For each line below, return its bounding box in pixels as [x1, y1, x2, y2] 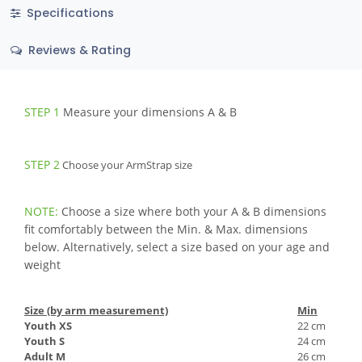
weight [24, 257, 61, 273]
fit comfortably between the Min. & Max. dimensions [24, 221, 308, 238]
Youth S [24, 334, 65, 349]
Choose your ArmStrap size [60, 158, 192, 173]
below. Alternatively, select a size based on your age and [24, 239, 330, 255]
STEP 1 [24, 104, 60, 120]
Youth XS [24, 318, 72, 334]
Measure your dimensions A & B [60, 104, 237, 120]
